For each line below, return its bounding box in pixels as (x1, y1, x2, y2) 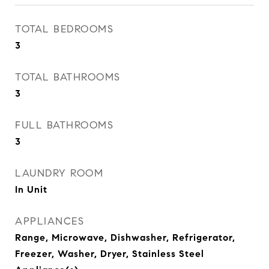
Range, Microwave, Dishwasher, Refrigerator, (15, 232, 235, 243)
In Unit (15, 184, 47, 195)
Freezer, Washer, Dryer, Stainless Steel (15, 248, 204, 259)
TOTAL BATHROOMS (15, 71, 121, 83)
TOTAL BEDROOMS (15, 23, 113, 35)
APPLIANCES (15, 215, 84, 228)
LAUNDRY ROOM (15, 167, 103, 180)
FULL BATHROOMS (15, 119, 113, 131)
